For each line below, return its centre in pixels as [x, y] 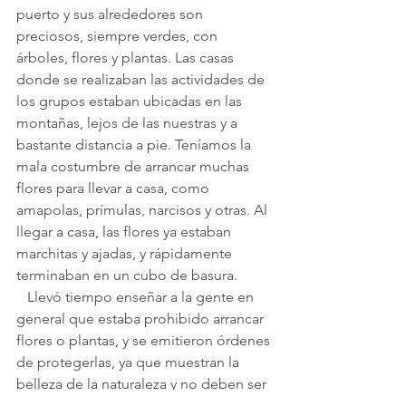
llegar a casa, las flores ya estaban [126, 231]
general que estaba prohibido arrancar [142, 318]
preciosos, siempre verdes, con [119, 35]
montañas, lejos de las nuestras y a [129, 122]
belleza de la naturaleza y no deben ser [143, 383]
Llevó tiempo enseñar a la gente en [22, 296]
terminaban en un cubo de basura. [127, 275]
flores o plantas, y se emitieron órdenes [145, 340]
